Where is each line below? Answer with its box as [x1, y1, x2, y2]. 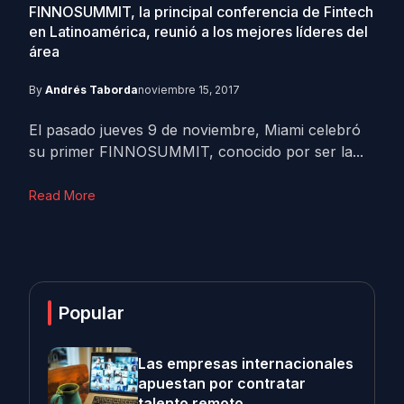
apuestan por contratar [138, 374, 306, 392]
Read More [29, 188, 96, 203]
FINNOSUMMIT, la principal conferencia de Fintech [29, 3, 373, 21]
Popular [59, 302, 124, 324]
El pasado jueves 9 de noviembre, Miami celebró [29, 121, 361, 139]
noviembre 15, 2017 [138, 83, 240, 96]
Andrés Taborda [45, 83, 138, 96]
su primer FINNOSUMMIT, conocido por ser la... [29, 142, 363, 161]
